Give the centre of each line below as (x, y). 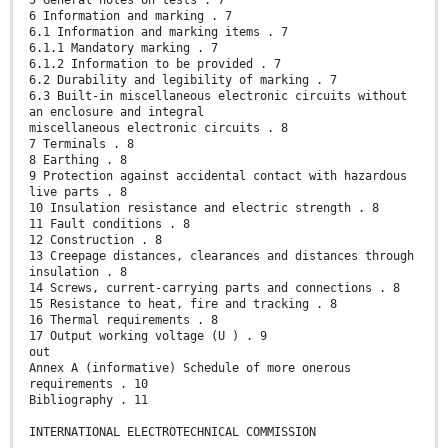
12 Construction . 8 (95, 240)
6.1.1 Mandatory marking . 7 (123, 48)
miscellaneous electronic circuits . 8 (158, 128)
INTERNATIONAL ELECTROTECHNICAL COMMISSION (172, 432)
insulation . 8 (78, 272)
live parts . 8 (78, 192)
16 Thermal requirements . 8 (123, 320)
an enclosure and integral (116, 112)
